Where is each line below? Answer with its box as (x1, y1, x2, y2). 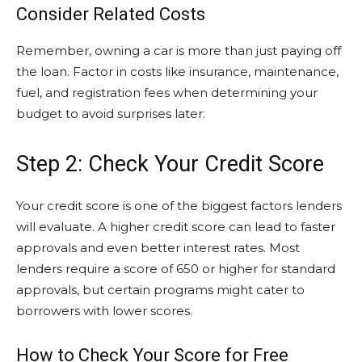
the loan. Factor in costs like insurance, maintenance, (16, 64, 339, 79)
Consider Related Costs (16, 4, 205, 24)
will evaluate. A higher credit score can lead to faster (16, 219, 335, 234)
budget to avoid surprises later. (16, 106, 205, 121)
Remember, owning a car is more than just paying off (16, 43, 341, 58)
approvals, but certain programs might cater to (16, 282, 305, 297)
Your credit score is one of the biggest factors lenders (16, 198, 342, 213)
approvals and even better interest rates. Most (16, 240, 300, 255)
